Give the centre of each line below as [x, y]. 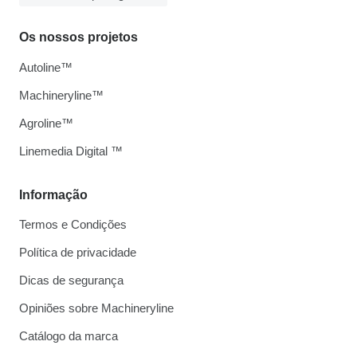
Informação [53, 195]
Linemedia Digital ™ [71, 151]
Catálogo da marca [69, 336]
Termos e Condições [73, 224]
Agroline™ [46, 123]
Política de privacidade [78, 252]
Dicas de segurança [71, 280]
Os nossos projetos [78, 37]
